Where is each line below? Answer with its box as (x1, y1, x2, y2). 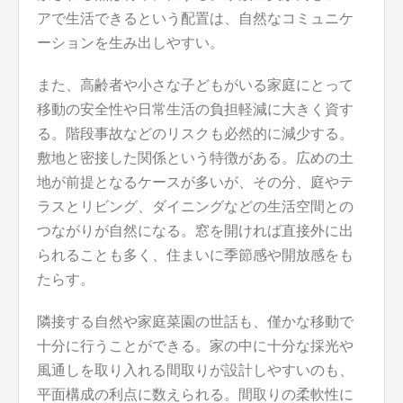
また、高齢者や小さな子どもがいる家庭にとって (37, 77, 354, 94)
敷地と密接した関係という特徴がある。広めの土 (37, 150, 354, 166)
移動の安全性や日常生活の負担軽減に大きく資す (37, 102, 354, 118)
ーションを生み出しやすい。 (37, 35, 224, 51)
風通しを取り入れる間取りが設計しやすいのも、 (37, 363, 354, 379)
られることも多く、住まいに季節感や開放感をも (37, 247, 354, 264)
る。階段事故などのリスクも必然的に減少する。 (37, 126, 354, 142)
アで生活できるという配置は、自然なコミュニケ (37, 11, 354, 27)
